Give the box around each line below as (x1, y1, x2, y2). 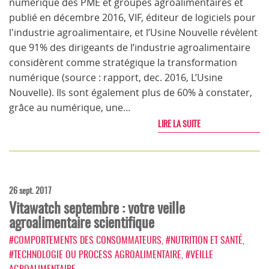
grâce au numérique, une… (9, 101, 131, 114)
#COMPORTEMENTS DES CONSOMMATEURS (9, 234, 162, 246)
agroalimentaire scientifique (9, 213, 154, 232)
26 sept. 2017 (9, 184, 51, 196)
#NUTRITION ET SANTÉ (166, 234, 243, 246)
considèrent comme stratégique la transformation (9, 56, 237, 69)
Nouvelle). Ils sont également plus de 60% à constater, (9, 86, 252, 99)
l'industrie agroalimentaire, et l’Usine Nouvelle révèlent (9, 26, 258, 39)
